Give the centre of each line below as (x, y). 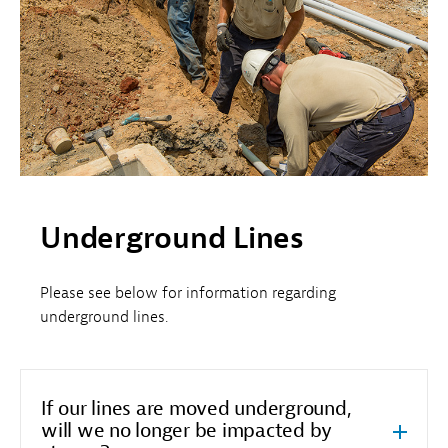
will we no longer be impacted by (186, 430)
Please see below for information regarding (188, 292)
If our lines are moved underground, (196, 408)
